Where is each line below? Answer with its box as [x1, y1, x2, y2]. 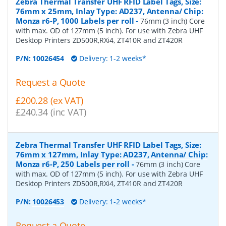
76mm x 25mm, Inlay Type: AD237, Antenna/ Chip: [16, 6, 203, 16]
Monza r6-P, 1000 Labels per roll [16, 15, 134, 26]
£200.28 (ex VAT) [16, 94, 83, 107]
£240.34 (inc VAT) [16, 106, 86, 119]
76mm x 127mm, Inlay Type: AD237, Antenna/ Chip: [16, 149, 208, 160]
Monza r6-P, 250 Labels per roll [16, 159, 130, 169]
